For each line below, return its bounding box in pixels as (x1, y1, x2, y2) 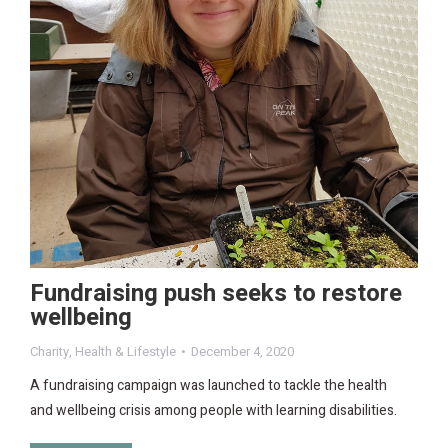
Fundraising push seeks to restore (30, 275, 402, 311)
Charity (30, 341, 69, 361)
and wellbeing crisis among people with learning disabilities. (30, 399, 397, 421)
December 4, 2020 (191, 341, 294, 361)
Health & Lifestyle (75, 341, 176, 361)
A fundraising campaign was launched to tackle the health (30, 374, 387, 396)
